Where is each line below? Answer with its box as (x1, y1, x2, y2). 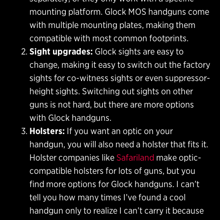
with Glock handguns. (29, 112, 111, 123)
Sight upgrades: (29, 46, 93, 57)
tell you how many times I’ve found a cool (29, 192, 186, 203)
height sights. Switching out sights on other (29, 86, 193, 97)
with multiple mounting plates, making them (29, 20, 195, 30)
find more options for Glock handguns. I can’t (29, 179, 199, 190)
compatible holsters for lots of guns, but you (29, 165, 195, 176)
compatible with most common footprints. (29, 33, 189, 44)
